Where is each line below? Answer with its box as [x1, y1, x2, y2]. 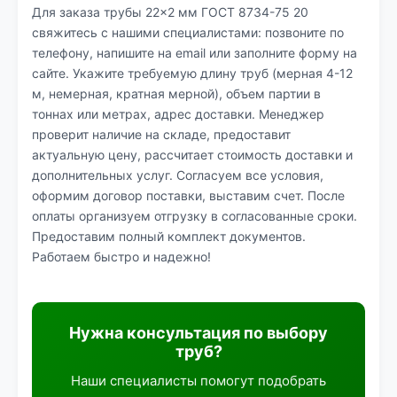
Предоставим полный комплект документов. [32, 229, 306, 244]
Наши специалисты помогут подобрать [71, 372, 326, 389]
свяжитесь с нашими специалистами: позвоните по [32, 25, 344, 40]
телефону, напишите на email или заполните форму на [32, 45, 357, 60]
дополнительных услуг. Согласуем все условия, [32, 167, 323, 183]
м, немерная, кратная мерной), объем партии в [32, 86, 321, 101]
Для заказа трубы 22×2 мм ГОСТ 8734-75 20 [32, 4, 308, 19]
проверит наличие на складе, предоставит [32, 127, 291, 142]
